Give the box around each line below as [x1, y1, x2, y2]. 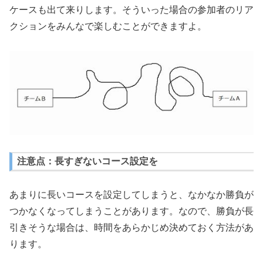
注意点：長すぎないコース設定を [17, 156, 158, 167]
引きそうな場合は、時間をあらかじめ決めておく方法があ [9, 222, 254, 233]
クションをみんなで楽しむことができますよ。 [9, 21, 207, 31]
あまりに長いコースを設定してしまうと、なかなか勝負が [9, 190, 254, 200]
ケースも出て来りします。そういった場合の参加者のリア [9, 4, 254, 15]
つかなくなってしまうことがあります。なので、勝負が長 [9, 206, 254, 217]
